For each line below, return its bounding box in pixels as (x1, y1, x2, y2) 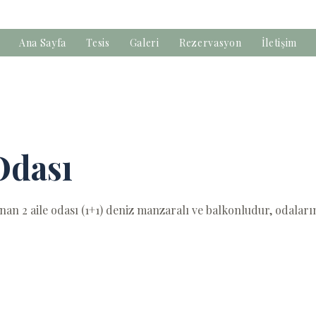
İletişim (261, 36, 298, 49)
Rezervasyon (178, 36, 242, 49)
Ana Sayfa (18, 36, 67, 49)
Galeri (129, 36, 159, 49)
